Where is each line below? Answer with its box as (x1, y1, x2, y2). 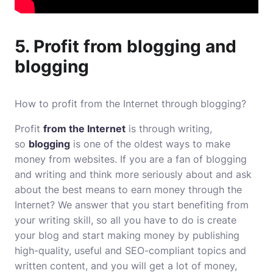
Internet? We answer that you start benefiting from (15, 199, 249, 211)
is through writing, (126, 122, 212, 135)
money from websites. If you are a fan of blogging (15, 153, 247, 165)
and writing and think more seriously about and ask (15, 168, 252, 180)
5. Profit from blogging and (15, 36, 236, 57)
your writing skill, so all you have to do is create (15, 214, 236, 226)
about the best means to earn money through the (15, 183, 242, 196)
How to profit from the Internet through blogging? (15, 97, 246, 110)
